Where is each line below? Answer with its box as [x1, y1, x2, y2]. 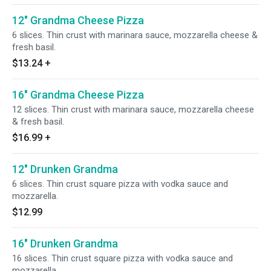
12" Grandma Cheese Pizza [12, 14, 144, 27]
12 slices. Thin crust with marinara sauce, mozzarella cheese [12, 104, 254, 115]
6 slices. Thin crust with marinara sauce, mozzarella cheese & [12, 30, 258, 41]
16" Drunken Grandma [12, 237, 118, 250]
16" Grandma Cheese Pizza [12, 88, 144, 101]
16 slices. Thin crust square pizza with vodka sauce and [12, 253, 233, 264]
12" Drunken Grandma [12, 163, 118, 175]
